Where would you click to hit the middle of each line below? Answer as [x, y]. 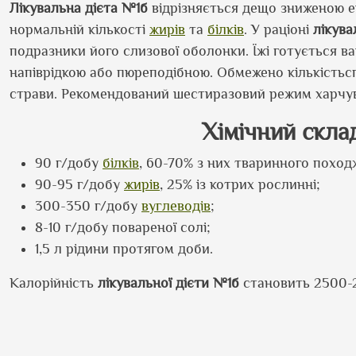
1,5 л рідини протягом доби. [124, 249]
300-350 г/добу [88, 206]
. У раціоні [279, 29]
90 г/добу [69, 163]
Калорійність [54, 283]
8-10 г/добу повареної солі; [123, 227]
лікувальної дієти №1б [168, 283]
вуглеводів [176, 206]
